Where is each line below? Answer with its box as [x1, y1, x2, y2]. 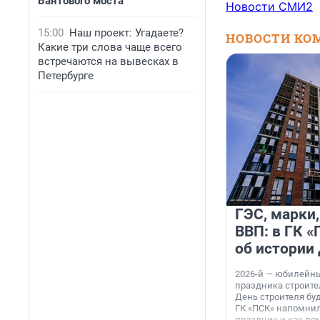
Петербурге [38, 69, 94, 82]
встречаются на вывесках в [38, 55, 179, 68]
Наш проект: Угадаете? [69, 26, 184, 39]
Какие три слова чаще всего [38, 41, 182, 54]
